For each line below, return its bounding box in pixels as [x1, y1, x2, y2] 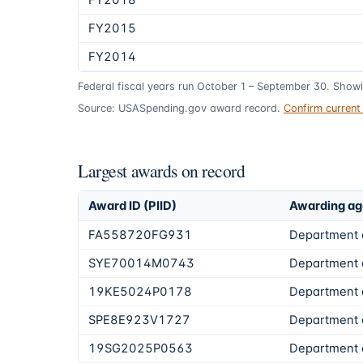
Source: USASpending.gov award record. [78, 102, 280, 115]
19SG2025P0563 [88, 340, 193, 356]
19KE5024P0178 [88, 284, 192, 299]
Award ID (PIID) [88, 198, 177, 213]
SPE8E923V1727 [88, 312, 190, 327]
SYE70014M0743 [88, 255, 194, 271]
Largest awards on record [78, 159, 246, 183]
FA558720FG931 [88, 227, 192, 242]
